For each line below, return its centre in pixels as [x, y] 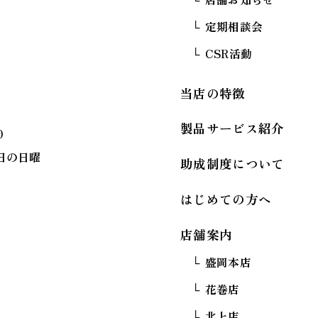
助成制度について [232, 164]
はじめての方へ [226, 199]
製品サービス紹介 [232, 128]
